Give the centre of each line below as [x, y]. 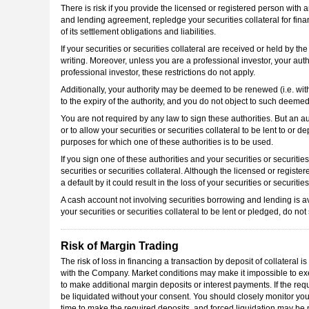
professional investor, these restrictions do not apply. [158, 73]
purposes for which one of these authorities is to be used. [167, 142]
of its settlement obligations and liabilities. [138, 32]
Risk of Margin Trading [120, 246]
